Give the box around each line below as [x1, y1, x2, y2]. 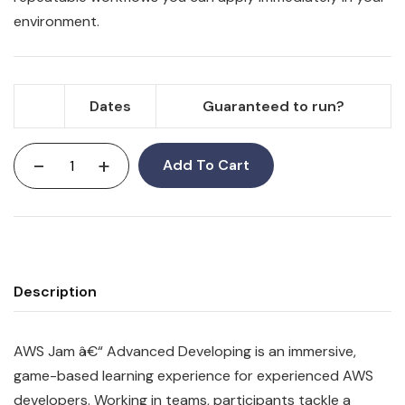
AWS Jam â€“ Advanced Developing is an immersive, [14, 342, 356, 362]
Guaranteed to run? [202, 97, 344, 117]
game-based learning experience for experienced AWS [14, 366, 373, 386]
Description [14, 282, 97, 302]
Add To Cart [163, 155, 250, 175]
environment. [14, 12, 99, 32]
